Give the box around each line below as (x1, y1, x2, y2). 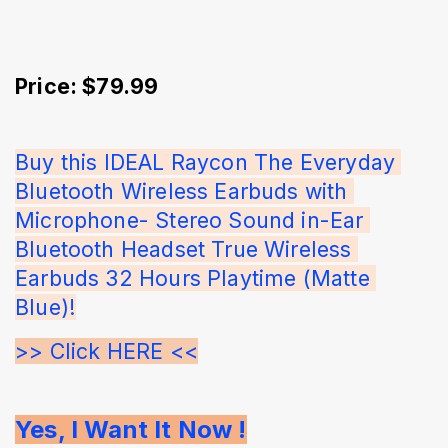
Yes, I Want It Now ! (15, 414, 247, 444)
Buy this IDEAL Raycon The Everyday (15, 148, 402, 175)
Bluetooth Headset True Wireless (15, 235, 358, 262)
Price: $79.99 (15, 72, 159, 99)
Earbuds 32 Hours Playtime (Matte (15, 264, 376, 291)
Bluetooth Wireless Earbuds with (15, 177, 354, 204)
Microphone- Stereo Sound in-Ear (15, 206, 370, 233)
